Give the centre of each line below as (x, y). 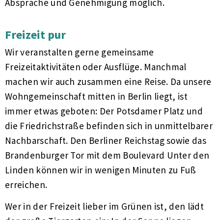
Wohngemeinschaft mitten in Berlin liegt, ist (96, 96)
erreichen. (26, 185)
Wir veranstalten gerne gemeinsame (80, 52)
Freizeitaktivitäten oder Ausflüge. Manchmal (96, 67)
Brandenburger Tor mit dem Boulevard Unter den (107, 155)
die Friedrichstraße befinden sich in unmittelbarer (109, 126)
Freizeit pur (35, 35)
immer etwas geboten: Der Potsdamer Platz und (104, 111)
